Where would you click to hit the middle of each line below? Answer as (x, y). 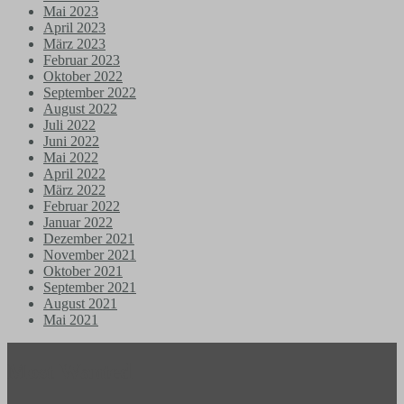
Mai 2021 (71, 319)
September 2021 (90, 287)
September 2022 (90, 92)
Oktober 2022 (83, 76)
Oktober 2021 (83, 271)
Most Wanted (69, 372)
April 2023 (74, 27)
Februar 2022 (82, 206)
